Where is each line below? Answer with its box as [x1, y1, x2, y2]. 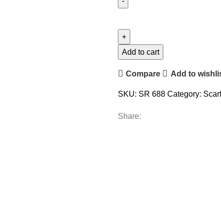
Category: [167, 90, 201, 98]
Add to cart [122, 48, 159, 56]
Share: [118, 112, 141, 120]
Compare [126, 69, 161, 78]
